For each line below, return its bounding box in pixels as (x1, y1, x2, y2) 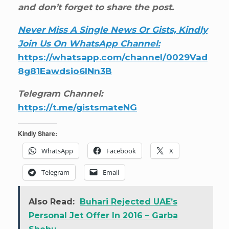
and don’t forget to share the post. (18, 2, 174, 13)
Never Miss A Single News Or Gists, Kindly (18, 25, 208, 35)
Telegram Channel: (18, 88, 103, 99)
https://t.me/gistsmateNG (18, 102, 137, 113)
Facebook (106, 146, 136, 156)
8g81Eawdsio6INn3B (18, 66, 112, 77)
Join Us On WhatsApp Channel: (18, 38, 160, 49)
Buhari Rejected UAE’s (80, 197, 177, 207)
